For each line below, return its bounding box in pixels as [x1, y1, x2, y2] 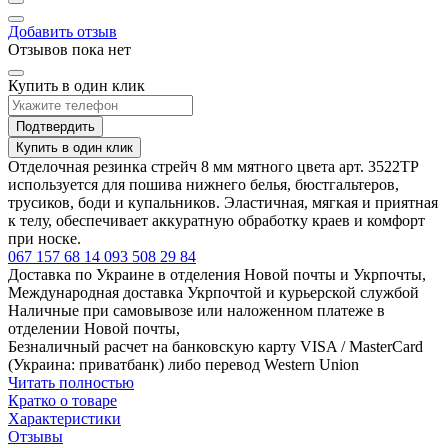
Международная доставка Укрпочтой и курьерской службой [8, 283, 419, 301]
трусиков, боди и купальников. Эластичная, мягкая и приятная [8, 193, 438, 211]
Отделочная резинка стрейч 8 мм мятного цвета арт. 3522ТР [8, 157, 419, 175]
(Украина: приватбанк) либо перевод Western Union [8, 355, 359, 373]
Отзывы [8, 427, 63, 445]
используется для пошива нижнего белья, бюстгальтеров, [8, 175, 399, 193]
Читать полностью [8, 373, 134, 391]
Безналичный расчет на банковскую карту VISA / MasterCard [8, 337, 423, 355]
